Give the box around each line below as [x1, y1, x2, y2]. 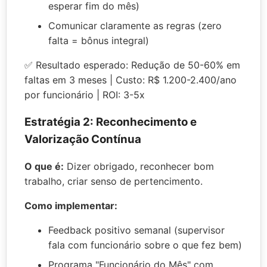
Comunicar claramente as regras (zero [48, 19, 222, 32]
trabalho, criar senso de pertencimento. [24, 175, 203, 188]
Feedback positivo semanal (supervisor [48, 224, 225, 237]
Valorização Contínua [24, 132, 141, 147]
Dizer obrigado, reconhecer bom [64, 160, 214, 173]
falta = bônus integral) [48, 34, 149, 46]
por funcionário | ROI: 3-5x [24, 88, 145, 101]
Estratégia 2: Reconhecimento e [24, 115, 197, 129]
